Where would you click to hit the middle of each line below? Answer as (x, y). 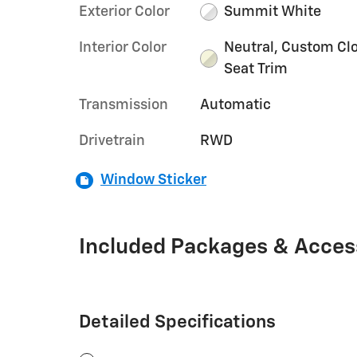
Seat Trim (256, 69)
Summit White (273, 12)
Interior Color (123, 47)
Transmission (124, 105)
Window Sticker (153, 180)
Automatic (235, 105)
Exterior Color (124, 12)
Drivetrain (112, 141)
